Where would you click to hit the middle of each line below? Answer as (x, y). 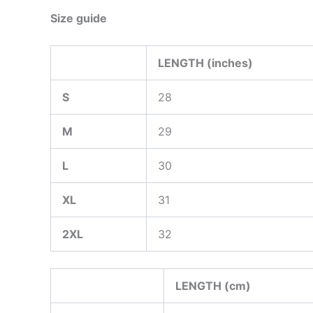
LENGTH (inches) (205, 63)
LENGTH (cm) (213, 286)
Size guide (79, 19)
